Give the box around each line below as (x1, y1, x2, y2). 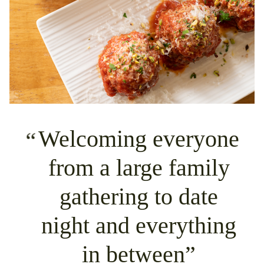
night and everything (41, 213, 237, 239)
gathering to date (60, 184, 219, 210)
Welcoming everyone (38, 126, 240, 153)
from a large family (48, 155, 230, 181)
